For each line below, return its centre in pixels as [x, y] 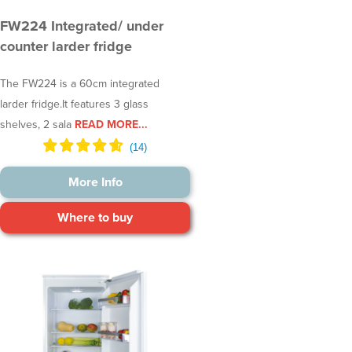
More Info [95, 183]
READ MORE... [109, 125]
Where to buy [95, 218]
